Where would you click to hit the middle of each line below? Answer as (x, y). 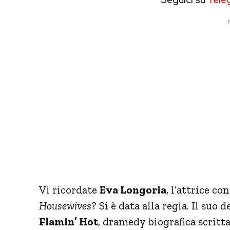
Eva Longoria (133, 189)
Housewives (65, 205)
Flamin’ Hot (69, 221)
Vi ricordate (69, 189)
